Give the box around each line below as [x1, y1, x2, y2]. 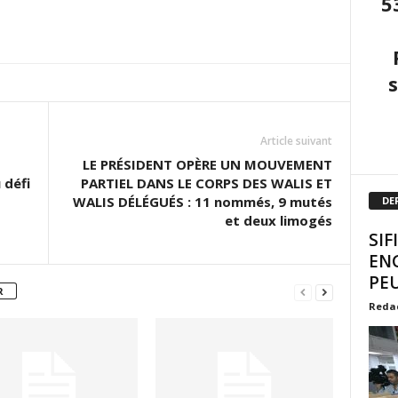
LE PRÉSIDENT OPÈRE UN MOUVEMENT [82, 155, 332, 173]
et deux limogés [224, 211, 332, 229]
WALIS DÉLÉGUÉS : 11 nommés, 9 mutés [72, 193, 332, 211]
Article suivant [259, 133, 332, 148]
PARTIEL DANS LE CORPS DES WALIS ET [80, 174, 332, 192]
